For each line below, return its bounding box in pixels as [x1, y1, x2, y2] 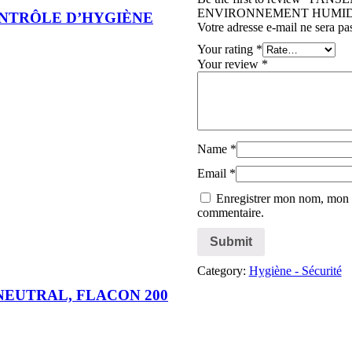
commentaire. [196, 205, 264, 219]
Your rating [196, 42, 256, 56]
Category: [196, 263, 249, 277]
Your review [196, 57, 262, 71]
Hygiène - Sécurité [248, 263, 342, 277]
